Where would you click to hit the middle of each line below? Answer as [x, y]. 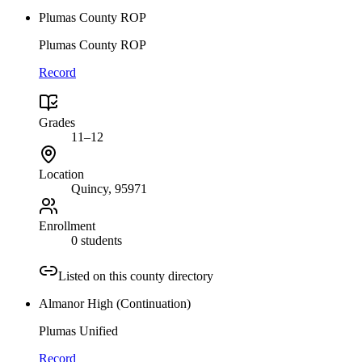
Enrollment [67, 225]
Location [61, 174]
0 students [97, 240]
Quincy [90, 188]
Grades [57, 122]
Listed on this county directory [136, 276]
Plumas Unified [78, 330]
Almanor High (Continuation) [115, 303]
